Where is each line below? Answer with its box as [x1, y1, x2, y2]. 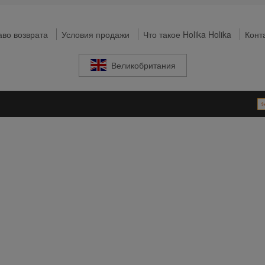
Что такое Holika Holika [143, 28, 231, 40]
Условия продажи [61, 28, 130, 40]
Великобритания [111, 59, 176, 72]
